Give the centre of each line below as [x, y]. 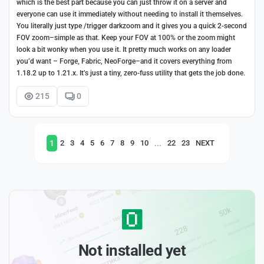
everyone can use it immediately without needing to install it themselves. [130, 14]
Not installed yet [132, 251]
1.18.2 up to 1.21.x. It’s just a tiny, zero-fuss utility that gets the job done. [131, 73]
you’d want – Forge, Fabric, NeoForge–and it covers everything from [124, 62]
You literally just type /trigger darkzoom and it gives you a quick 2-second [132, 26]
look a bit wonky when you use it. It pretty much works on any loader [124, 50]
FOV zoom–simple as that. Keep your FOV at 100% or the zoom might [126, 38]
